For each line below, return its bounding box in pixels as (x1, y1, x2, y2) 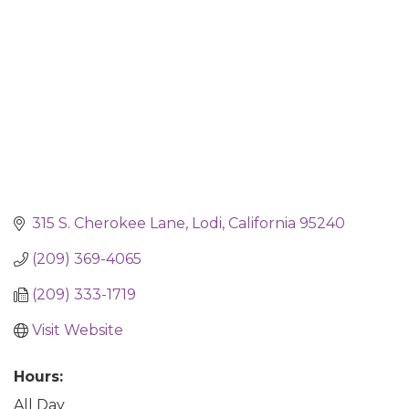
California (228, 215, 296, 233)
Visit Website (32, 321, 123, 340)
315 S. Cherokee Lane (32, 215, 185, 233)
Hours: (14, 368, 63, 386)
